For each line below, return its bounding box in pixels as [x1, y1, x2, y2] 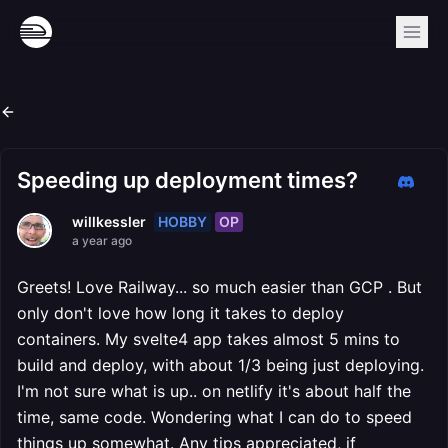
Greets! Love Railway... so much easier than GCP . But [17, 277, 422, 297]
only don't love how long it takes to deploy [17, 303, 344, 323]
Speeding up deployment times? [17, 167, 358, 193]
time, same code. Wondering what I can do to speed [17, 407, 412, 427]
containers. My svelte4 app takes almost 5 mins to [17, 329, 400, 349]
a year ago [72, 233, 132, 248]
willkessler [72, 213, 146, 230]
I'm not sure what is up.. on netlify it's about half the [17, 381, 411, 401]
